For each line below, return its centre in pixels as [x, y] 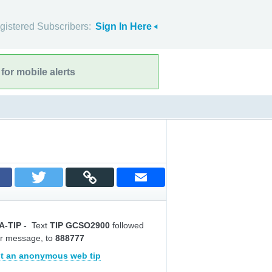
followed [128, 225]
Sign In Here [124, 26]
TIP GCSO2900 [81, 225]
